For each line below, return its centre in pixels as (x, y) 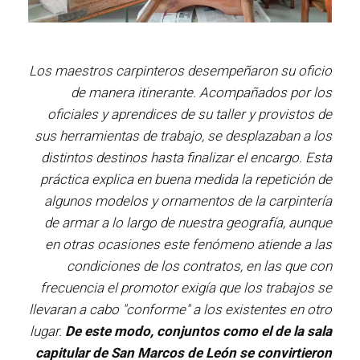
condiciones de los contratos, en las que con (199, 266)
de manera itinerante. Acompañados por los (201, 93)
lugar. (47, 331)
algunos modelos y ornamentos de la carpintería (188, 201)
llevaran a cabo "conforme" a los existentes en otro (180, 310)
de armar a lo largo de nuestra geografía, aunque (188, 223)
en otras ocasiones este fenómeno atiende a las (188, 245)
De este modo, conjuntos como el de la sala (198, 331)
